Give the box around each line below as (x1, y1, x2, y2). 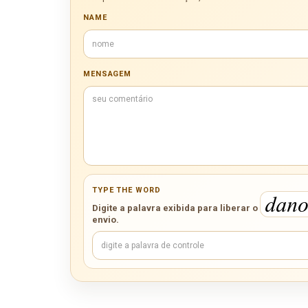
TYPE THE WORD (92, 186, 161, 195)
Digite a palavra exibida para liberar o (92, 202, 258, 213)
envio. (92, 214, 119, 225)
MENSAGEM (83, 69, 132, 79)
